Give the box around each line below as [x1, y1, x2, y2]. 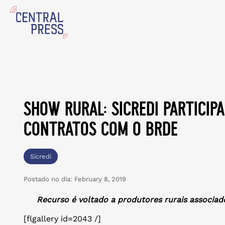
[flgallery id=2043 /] [24, 214, 101, 224]
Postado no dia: [24, 175, 72, 183]
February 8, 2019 [72, 175, 126, 183]
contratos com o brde [24, 119, 178, 139]
